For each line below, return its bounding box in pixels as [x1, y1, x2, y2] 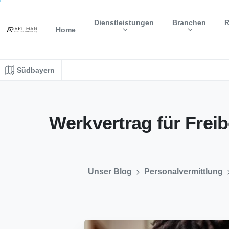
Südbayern [17, 66, 55, 74]
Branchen [172, 18, 206, 27]
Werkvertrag [49, 112, 152, 134]
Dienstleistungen [94, 18, 154, 27]
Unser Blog [88, 167, 132, 176]
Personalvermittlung [144, 167, 223, 176]
